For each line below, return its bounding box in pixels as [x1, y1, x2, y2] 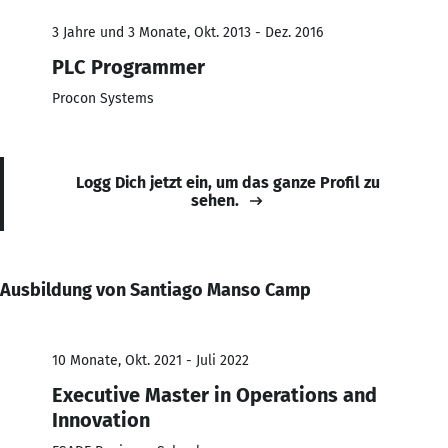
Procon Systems [52, 89, 154, 107]
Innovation [52, 407, 150, 432]
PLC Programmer [52, 54, 205, 79]
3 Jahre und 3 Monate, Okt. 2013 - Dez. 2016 [52, 23, 323, 41]
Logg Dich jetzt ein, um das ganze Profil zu [76, 172, 380, 192]
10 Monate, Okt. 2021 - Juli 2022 [52, 351, 249, 369]
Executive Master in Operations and [52, 382, 377, 407]
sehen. [191, 190, 239, 210]
